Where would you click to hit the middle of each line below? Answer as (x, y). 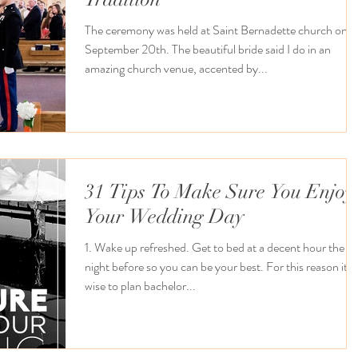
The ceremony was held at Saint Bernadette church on (216, 30)
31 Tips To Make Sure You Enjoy (220, 191)
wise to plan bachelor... (140, 285)
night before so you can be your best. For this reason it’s (220, 266)
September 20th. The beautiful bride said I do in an (208, 50)
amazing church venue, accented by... (176, 69)
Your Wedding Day (165, 216)
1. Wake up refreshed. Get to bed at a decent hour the (215, 247)
